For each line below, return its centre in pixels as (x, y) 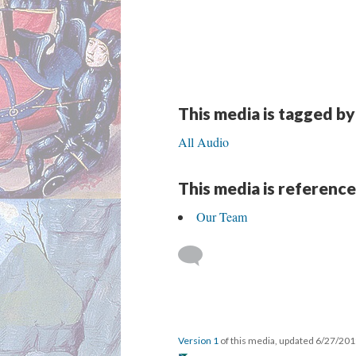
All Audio (203, 142)
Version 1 (198, 341)
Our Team (222, 217)
